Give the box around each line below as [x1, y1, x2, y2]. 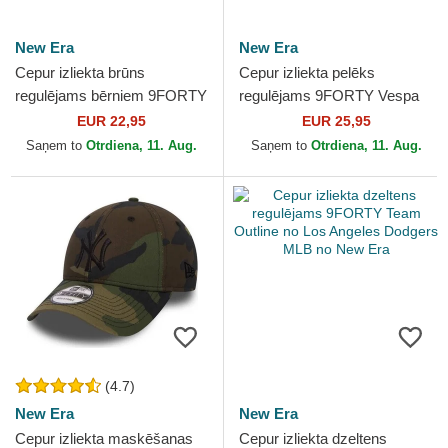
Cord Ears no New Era [15, 110, 163, 127]
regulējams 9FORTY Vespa [239, 87, 419, 104]
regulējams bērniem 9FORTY [15, 87, 207, 104]
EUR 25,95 [301, 113, 371, 129]
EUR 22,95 [77, 113, 146, 129]
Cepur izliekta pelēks [239, 64, 375, 81]
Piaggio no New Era [239, 110, 368, 127]
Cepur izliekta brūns [15, 64, 145, 81]
